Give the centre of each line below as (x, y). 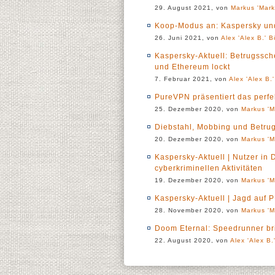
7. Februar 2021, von (192, 79)
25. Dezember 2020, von (198, 109)
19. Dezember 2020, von (198, 180)
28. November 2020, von (198, 210)
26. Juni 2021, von (188, 38)
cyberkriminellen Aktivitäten (209, 168)
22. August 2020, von (192, 240)
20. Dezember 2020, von (198, 139)
